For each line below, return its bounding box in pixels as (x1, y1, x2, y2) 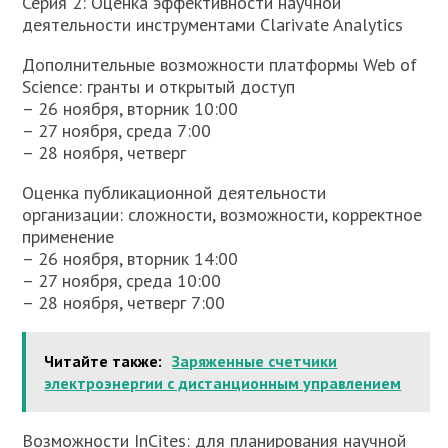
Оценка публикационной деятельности (22, 181, 327, 204)
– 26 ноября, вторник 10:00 (22, 97, 239, 120)
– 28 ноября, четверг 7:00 (22, 291, 226, 314)
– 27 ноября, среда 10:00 (22, 269, 222, 292)
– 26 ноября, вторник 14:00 (22, 247, 239, 270)
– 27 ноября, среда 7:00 (22, 119, 212, 142)
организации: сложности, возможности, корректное (22, 203, 423, 226)
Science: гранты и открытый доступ (22, 75, 296, 98)
